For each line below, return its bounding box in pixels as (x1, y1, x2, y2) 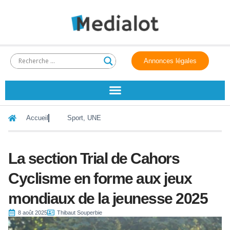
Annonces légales (144, 57, 197, 65)
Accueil (26, 114, 48, 122)
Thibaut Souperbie (57, 209, 102, 216)
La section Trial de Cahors (8, 149, 179, 167)
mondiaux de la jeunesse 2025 (8, 189, 207, 207)
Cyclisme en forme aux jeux (8, 169, 191, 187)
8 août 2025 (18, 209, 47, 216)
